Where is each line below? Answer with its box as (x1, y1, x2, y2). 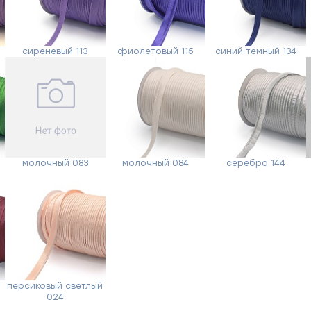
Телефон (167, 61, 210, 71)
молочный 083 (22, 158, 88, 168)
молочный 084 (121, 158, 189, 168)
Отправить (159, 248, 216, 260)
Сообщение (167, 117, 223, 126)
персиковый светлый (7, 280, 103, 291)
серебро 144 (226, 158, 286, 168)
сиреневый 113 (22, 46, 88, 56)
